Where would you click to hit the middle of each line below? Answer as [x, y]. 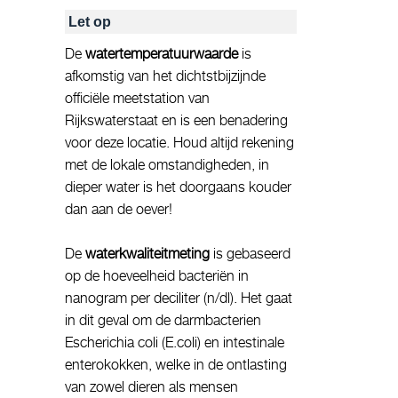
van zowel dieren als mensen [151, 387]
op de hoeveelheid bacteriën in [157, 276]
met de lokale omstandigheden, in [167, 165]
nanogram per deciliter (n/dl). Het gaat [179, 298]
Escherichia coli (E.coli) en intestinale [175, 342]
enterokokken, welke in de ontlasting [176, 365]
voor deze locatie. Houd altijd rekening [179, 143]
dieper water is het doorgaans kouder [178, 187]
